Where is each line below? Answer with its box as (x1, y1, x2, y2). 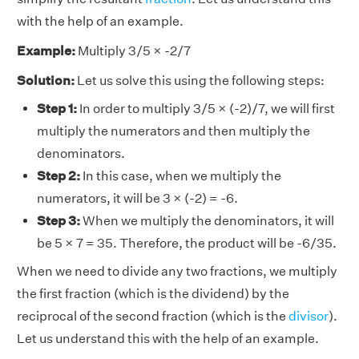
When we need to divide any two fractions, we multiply (17, 263, 337, 279)
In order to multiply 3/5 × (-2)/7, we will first (77, 100, 335, 116)
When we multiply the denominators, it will (80, 212, 334, 228)
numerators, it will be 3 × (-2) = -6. (37, 190, 238, 206)
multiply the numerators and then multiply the (37, 123, 310, 139)
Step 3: (37, 212, 80, 228)
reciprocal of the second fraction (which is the (17, 308, 288, 324)
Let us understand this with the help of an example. (17, 330, 319, 346)
